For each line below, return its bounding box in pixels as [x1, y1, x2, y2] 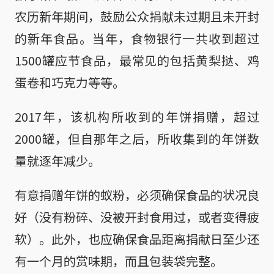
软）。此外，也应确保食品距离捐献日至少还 [15, 229, 259, 248]
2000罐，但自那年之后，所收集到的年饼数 [15, 129, 259, 147]
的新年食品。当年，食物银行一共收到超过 [15, 29, 259, 47]
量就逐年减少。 [15, 151, 100, 169]
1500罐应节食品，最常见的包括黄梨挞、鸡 [15, 51, 259, 69]
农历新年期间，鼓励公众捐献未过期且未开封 [15, 7, 259, 25]
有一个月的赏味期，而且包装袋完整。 [15, 251, 223, 270]
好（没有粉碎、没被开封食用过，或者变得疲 [15, 207, 259, 226]
